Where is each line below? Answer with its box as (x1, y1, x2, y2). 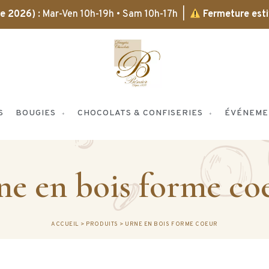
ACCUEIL (51, 220, 79, 228)
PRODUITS (86, 220, 118, 228)
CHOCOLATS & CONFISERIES (77, 108, 203, 119)
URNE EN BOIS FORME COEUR (125, 220, 218, 228)
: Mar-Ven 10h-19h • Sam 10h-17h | (35, 8, 190, 20)
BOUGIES (16, 108, 56, 119)
